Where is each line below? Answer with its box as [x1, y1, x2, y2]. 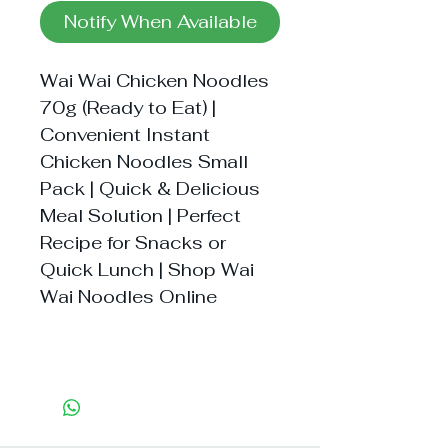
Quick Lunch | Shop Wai [40, 258, 254, 281]
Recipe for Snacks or [40, 231, 226, 254]
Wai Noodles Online [40, 285, 217, 308]
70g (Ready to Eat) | [40, 96, 216, 119]
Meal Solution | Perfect [40, 204, 241, 227]
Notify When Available [63, 10, 257, 33]
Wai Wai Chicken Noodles [40, 69, 269, 92]
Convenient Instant [40, 123, 210, 146]
